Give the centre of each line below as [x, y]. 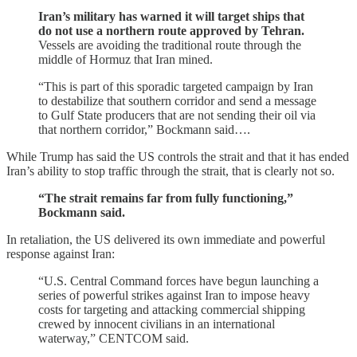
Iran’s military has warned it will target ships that [171, 16]
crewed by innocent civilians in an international [157, 324]
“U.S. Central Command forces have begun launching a [178, 280]
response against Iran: [61, 253]
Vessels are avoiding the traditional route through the [170, 45]
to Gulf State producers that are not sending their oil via [177, 115]
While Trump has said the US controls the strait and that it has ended [178, 156]
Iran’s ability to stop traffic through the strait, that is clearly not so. [171, 171]
